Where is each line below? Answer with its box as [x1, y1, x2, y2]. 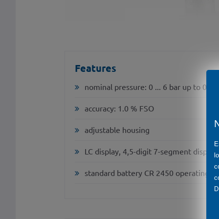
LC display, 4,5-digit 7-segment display [85, 146, 217, 156]
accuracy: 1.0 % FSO [85, 103, 154, 113]
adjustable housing [85, 124, 150, 134]
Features [75, 61, 116, 74]
